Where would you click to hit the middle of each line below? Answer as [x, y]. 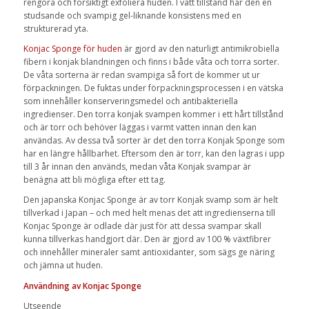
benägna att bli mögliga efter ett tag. [94, 180]
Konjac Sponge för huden [72, 49]
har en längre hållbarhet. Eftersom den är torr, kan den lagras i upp [154, 154]
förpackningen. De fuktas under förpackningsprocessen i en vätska [153, 88]
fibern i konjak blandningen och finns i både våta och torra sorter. [151, 62]
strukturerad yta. [56, 29]
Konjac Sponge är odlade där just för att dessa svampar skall [142, 226]
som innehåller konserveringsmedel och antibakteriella [130, 101]
